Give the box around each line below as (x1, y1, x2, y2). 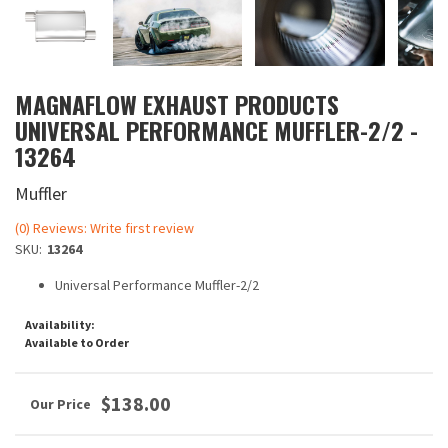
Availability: (25, 317, 95, 332)
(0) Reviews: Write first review (15, 219, 194, 237)
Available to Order (25, 335, 129, 350)
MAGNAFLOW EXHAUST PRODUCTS (15, 86, 339, 122)
